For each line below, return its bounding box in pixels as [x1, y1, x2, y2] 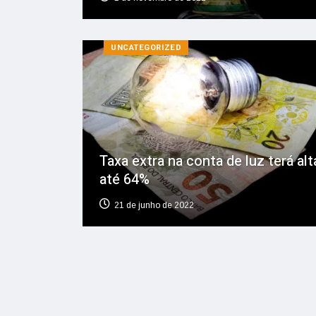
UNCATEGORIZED [111, 41, 182, 54]
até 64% [99, 169, 150, 190]
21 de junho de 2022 [114, 200, 194, 210]
